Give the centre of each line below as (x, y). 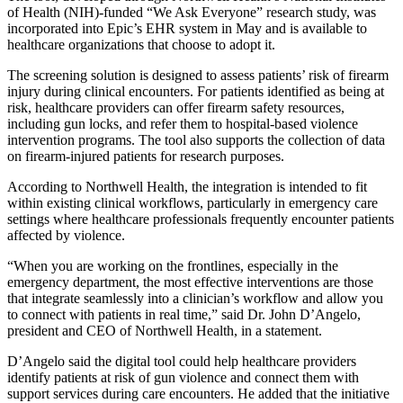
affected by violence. (66, 235)
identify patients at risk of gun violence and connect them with (183, 377)
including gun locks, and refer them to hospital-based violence (183, 123)
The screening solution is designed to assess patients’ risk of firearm (198, 75)
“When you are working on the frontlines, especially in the (173, 265)
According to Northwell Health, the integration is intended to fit (187, 186)
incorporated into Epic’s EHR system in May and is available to (187, 28)
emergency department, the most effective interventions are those (190, 282)
